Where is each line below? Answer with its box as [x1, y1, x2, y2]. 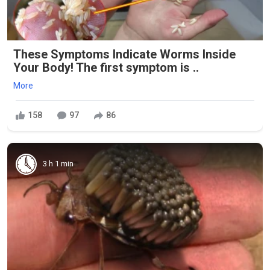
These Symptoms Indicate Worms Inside [13, 46, 236, 61]
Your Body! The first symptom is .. [13, 60, 199, 75]
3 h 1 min [43, 159, 74, 169]
